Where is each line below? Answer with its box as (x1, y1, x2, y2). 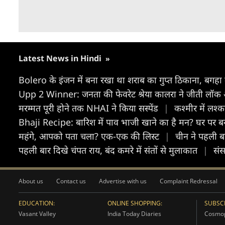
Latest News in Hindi (19, 52, 103, 64)
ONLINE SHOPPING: (107, 198, 162, 207)
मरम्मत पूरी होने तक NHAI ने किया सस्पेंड (19, 101, 161, 114)
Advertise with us (99, 176, 147, 185)
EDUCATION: (19, 198, 55, 207)
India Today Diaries (107, 209, 161, 218)
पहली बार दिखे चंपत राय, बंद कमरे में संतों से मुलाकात (19, 144, 200, 156)
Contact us (56, 176, 86, 185)
